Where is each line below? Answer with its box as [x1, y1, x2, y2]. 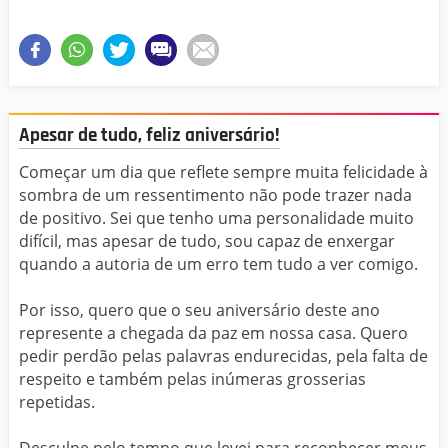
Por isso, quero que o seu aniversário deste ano [19, 298, 380, 321]
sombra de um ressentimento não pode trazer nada [19, 183, 412, 206]
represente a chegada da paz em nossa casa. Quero [19, 321, 408, 344]
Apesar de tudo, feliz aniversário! [19, 123, 280, 149]
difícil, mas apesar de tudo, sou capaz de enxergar [19, 229, 395, 252]
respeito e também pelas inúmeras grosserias [19, 367, 366, 390]
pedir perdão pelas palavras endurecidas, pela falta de [19, 344, 428, 367]
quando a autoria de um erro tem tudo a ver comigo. [19, 252, 418, 275]
